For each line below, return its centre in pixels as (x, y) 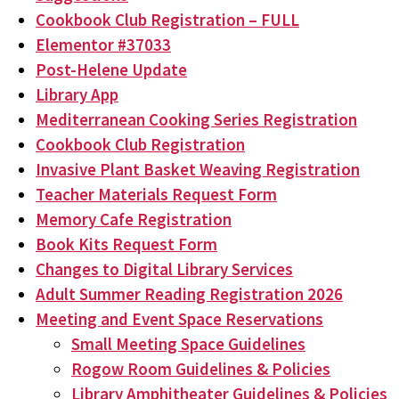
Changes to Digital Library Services (164, 269)
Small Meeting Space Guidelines (188, 344)
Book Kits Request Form (126, 244)
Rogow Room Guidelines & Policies (201, 369)
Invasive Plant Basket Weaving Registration (198, 169)
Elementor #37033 (103, 45)
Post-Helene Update (111, 69)
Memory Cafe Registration (134, 219)
